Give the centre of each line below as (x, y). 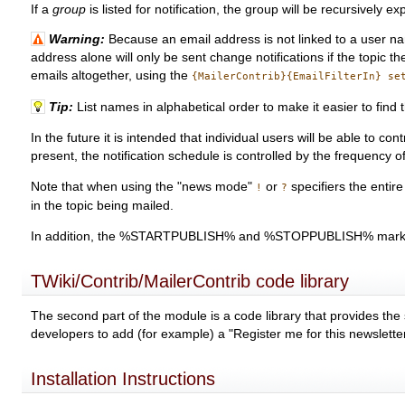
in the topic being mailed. (103, 206)
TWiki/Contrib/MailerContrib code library (190, 281)
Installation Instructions (123, 378)
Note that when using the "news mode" (144, 187)
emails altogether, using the (112, 76)
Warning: (75, 40)
